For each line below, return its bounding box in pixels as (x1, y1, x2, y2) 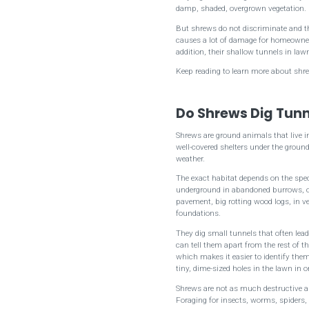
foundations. (176, 208, 221, 219)
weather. (176, 153, 206, 163)
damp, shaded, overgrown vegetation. (176, 3, 307, 14)
